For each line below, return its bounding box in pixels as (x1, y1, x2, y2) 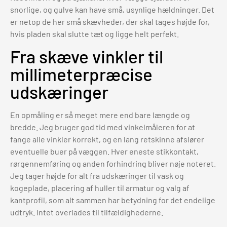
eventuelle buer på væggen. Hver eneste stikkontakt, (10, 146, 199, 156)
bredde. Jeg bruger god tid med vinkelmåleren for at (10, 122, 195, 132)
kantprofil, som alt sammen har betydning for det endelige (10, 195, 215, 205)
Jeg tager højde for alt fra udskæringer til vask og (10, 170, 184, 180)
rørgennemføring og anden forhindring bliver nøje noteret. (10, 158, 216, 168)
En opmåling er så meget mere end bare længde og (10, 109, 190, 120)
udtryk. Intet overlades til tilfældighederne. (10, 207, 163, 217)
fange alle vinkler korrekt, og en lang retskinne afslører (10, 134, 204, 144)
